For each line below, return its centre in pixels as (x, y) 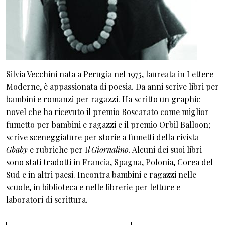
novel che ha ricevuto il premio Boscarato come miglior (107, 111)
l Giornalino (108, 149)
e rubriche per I (58, 149)
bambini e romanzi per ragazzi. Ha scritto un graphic (103, 99)
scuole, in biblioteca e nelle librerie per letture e (93, 187)
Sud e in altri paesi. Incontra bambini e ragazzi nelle (101, 174)
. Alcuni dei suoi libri (165, 149)
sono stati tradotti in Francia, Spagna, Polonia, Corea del (109, 162)
